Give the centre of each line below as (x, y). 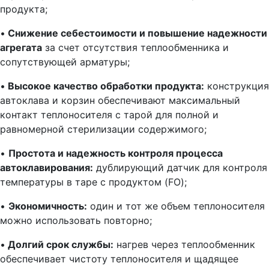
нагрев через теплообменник (184, 244)
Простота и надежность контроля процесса (116, 153)
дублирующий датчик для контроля (180, 168)
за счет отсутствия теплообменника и (135, 47)
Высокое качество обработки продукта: (105, 86)
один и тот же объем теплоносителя (176, 206)
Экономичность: (48, 206)
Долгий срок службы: (59, 244)
